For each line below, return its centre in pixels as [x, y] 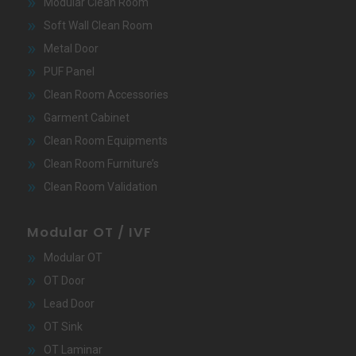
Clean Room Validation [100, 186]
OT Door [64, 280]
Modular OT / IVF [89, 232]
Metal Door [71, 48]
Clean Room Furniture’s [101, 163]
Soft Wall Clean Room [98, 25]
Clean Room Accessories [106, 94]
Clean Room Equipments [105, 140]
